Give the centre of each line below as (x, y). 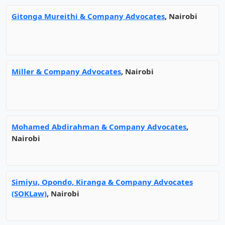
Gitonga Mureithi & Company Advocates (88, 16)
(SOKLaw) (29, 193)
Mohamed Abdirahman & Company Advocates (99, 127)
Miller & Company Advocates (66, 71)
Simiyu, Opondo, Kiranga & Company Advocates (102, 182)
